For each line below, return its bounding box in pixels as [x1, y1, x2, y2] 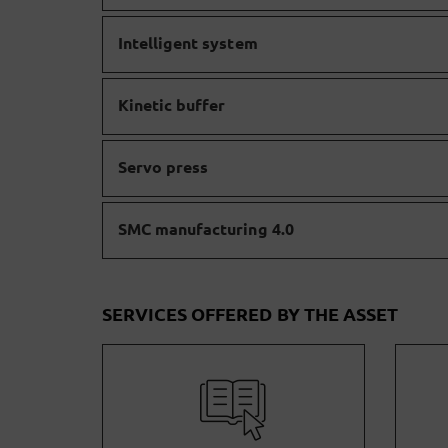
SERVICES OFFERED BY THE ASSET [102, 302, 398, 325]
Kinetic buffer [118, 94, 226, 115]
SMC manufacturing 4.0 [118, 218, 294, 239]
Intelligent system [118, 32, 258, 53]
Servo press [118, 156, 209, 177]
